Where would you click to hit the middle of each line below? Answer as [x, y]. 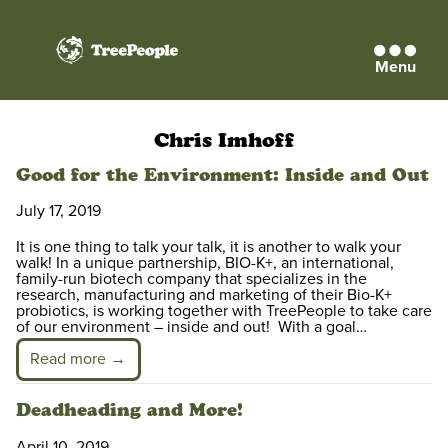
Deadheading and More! [129, 410]
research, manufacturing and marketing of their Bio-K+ [204, 295]
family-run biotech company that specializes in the [191, 279]
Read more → [78, 359]
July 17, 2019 [58, 211]
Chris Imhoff [224, 139]
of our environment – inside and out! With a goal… [191, 327]
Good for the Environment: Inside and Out [222, 174]
